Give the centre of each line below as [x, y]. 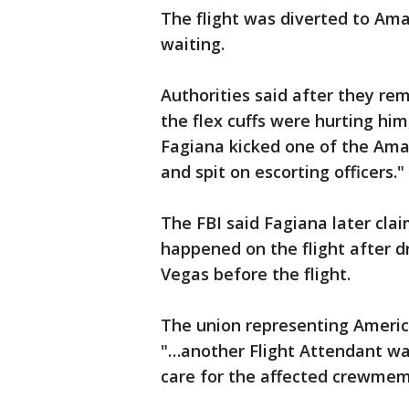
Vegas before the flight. [256, 274]
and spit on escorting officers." [283, 172]
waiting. [193, 44]
